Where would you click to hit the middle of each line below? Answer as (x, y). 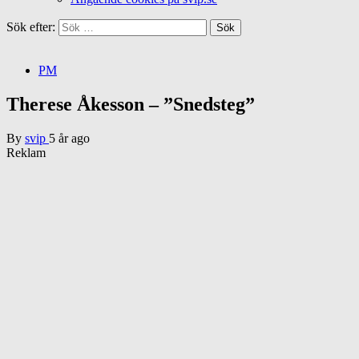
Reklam (26, 152)
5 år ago (69, 138)
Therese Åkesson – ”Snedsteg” (131, 104)
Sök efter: (31, 27)
